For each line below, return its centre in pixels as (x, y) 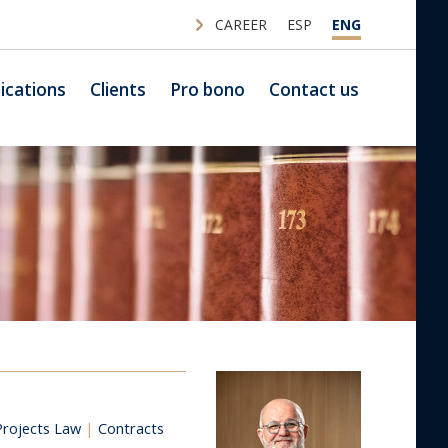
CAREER (241, 24)
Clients (118, 89)
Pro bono (207, 89)
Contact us (314, 89)
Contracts (131, 428)
